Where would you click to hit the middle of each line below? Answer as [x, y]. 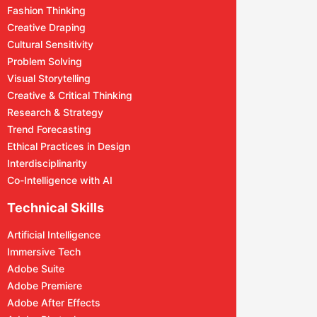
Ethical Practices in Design [69, 146]
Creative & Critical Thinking [70, 95]
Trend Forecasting [49, 129]
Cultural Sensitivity [50, 44]
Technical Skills [56, 208]
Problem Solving [45, 61]
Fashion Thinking [46, 10]
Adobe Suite [36, 269]
